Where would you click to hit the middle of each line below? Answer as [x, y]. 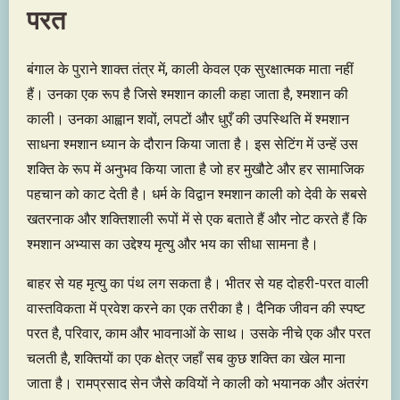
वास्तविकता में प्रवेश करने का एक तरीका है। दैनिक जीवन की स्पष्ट [196, 308]
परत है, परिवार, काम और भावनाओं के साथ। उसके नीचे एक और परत [199, 333]
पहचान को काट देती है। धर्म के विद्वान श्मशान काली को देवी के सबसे [197, 194]
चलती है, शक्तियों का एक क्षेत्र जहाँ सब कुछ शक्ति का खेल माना [186, 358]
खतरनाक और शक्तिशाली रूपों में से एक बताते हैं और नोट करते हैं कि [197, 219]
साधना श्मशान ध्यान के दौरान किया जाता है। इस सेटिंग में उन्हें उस [192, 144]
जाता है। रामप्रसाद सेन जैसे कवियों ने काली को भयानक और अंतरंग [197, 383]
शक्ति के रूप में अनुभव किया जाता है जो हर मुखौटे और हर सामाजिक [196, 169]
